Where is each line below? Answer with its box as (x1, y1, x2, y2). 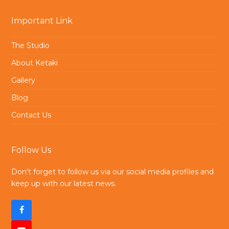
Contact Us (11, 110, 52, 120)
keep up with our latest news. (11, 178, 117, 188)
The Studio (11, 40, 50, 50)
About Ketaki (11, 58, 58, 67)
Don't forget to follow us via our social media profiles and (11, 167, 214, 176)
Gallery (11, 75, 36, 85)
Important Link (11, 15, 73, 26)
